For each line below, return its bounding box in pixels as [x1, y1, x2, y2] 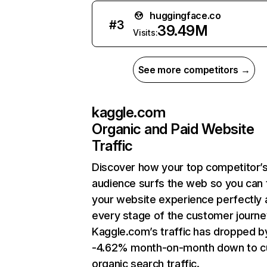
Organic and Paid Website [92, 120, 254, 138]
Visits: [133, 27, 158, 38]
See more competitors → [138, 64, 250, 76]
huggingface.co [150, 10, 221, 21]
